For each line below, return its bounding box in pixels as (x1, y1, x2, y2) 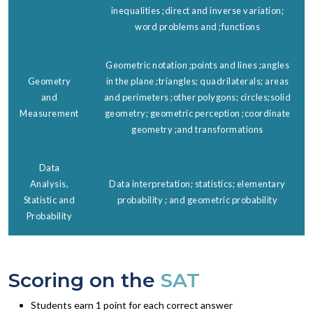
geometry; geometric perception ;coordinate (104, 107, 291, 119)
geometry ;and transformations (131, 123, 263, 135)
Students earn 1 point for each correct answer (31, 298, 233, 311)
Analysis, (29, 177, 69, 189)
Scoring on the (8, 268, 161, 292)
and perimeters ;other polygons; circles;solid (103, 91, 291, 103)
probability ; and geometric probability (117, 194, 278, 205)
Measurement (20, 107, 79, 119)
